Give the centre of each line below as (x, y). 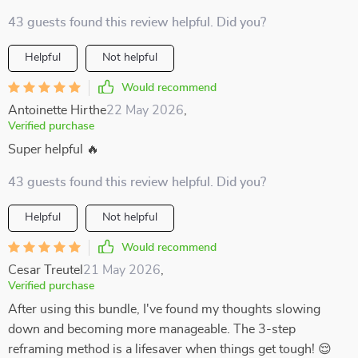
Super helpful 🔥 (54, 149)
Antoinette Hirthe (57, 110)
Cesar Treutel (46, 270)
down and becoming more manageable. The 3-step (152, 329)
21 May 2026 (122, 270)
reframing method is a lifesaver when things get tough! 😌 (170, 349)
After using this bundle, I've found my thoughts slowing (164, 309)
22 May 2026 (145, 110)
